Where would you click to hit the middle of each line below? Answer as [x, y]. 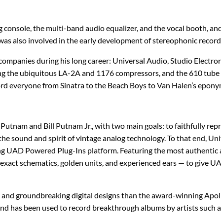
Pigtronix [135, 108]
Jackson [23, 84]
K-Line [20, 132]
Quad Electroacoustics [157, 132]
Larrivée [24, 157]
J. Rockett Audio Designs [50, 60]
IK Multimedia [33, 12]
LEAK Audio [29, 181]
